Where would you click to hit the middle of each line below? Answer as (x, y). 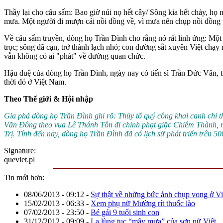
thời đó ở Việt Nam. (35, 82)
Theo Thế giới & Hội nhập (49, 99)
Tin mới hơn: (24, 177)
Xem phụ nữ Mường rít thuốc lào (143, 203)
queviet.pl (19, 159)
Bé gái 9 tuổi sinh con (125, 212)
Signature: (21, 150)
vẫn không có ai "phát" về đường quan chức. (75, 56)
